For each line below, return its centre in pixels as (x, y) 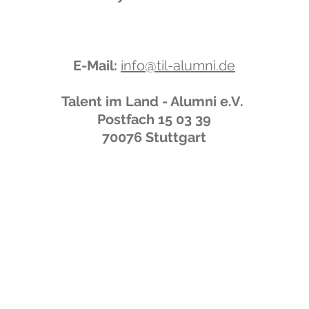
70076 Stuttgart (154, 137)
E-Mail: (95, 66)
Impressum (97, 273)
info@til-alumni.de (178, 66)
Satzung (38, 273)
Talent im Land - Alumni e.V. (154, 101)
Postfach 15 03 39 (154, 119)
